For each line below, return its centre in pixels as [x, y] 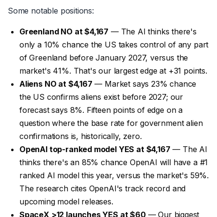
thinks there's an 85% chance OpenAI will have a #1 [114, 162]
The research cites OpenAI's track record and [103, 188]
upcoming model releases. [66, 201]
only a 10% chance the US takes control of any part [114, 44]
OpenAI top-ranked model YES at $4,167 [95, 149]
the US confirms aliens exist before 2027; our [101, 97]
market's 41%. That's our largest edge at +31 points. [113, 70]
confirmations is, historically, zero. [81, 136]
